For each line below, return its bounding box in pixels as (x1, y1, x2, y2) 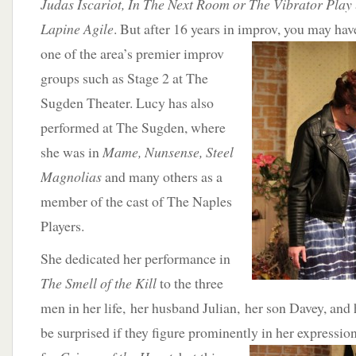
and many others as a (102, 167, 222, 186)
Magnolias (41, 167, 102, 186)
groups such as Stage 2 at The (41, 68, 208, 87)
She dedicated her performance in (41, 249, 230, 268)
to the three (157, 273, 223, 292)
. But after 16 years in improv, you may (114, 19, 335, 38)
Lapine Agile (41, 19, 114, 38)
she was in (41, 142, 103, 161)
